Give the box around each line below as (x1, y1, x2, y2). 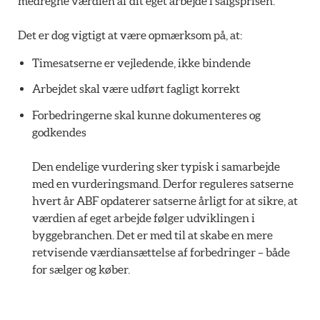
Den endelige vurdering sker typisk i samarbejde (32, 160, 280, 174)
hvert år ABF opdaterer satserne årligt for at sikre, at (32, 194, 298, 208)
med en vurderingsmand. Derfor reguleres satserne (32, 177, 294, 191)
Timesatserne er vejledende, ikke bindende (32, 56, 251, 69)
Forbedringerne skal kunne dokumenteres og (32, 109, 261, 122)
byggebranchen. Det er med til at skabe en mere (32, 229, 273, 242)
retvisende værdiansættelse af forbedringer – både (32, 246, 290, 259)
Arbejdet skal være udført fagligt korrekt (32, 82, 240, 96)
